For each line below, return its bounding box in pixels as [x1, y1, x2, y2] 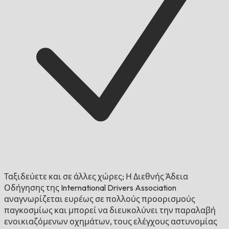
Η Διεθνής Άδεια [124, 171, 188, 182]
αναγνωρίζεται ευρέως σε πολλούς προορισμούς [4, 194, 195, 204]
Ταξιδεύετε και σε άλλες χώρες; [4, 171, 124, 182]
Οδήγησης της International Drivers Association [4, 182, 176, 193]
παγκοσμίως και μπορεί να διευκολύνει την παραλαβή [4, 205, 216, 216]
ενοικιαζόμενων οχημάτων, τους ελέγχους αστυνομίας [4, 216, 217, 227]
